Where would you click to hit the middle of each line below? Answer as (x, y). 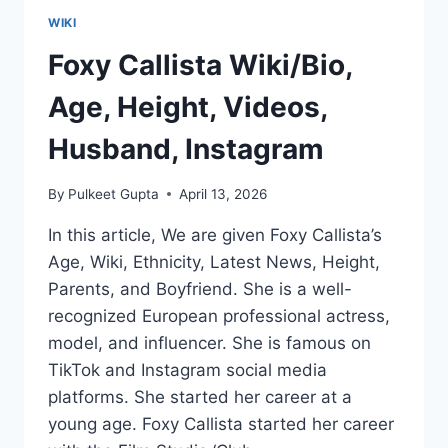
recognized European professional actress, (219, 315)
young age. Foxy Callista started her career (221, 423)
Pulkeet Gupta (114, 193)
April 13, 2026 (223, 193)
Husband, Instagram (186, 149)
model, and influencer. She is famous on (209, 342)
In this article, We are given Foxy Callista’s (215, 234)
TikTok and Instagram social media (187, 369)
